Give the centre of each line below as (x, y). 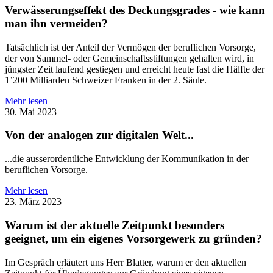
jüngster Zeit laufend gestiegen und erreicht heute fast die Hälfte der (135, 69)
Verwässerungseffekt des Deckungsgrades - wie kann (135, 10)
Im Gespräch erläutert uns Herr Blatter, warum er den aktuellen (126, 262)
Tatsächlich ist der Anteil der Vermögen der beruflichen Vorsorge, (130, 47)
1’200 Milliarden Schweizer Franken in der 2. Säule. (106, 80)
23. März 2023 (33, 202)
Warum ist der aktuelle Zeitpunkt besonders (115, 225)
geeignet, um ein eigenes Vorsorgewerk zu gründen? (133, 238)
